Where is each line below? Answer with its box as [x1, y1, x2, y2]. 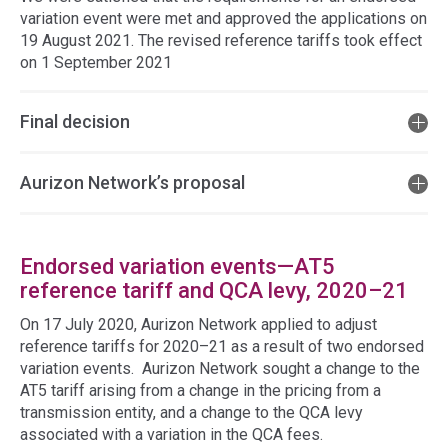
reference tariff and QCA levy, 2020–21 [20, 278, 408, 303]
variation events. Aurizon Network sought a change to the [20, 359, 420, 378]
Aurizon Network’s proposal [20, 172, 245, 193]
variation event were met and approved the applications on [20, 9, 427, 28]
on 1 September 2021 [20, 53, 172, 72]
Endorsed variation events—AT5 [20, 254, 335, 279]
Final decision [20, 111, 130, 132]
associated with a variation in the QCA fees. [20, 425, 323, 444]
